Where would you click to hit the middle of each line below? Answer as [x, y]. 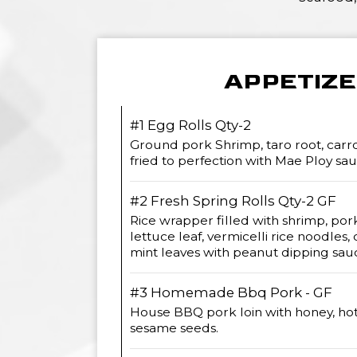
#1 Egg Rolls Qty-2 [190, 125]
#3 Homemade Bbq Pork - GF [231, 292]
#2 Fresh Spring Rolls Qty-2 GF [233, 201]
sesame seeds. [174, 328]
